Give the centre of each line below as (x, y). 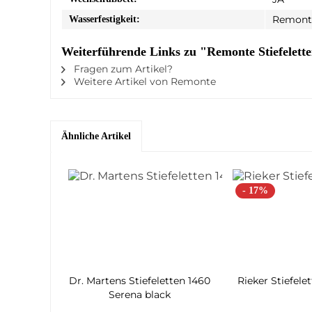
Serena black (140, 294)
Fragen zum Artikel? (122, 69)
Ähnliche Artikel (96, 136)
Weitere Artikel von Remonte (143, 81)
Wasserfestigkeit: (104, 19)
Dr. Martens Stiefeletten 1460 (140, 280)
